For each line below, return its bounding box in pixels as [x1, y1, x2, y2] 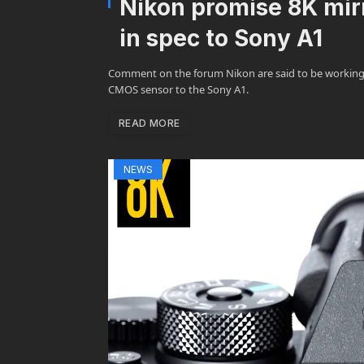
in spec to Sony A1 [119, 24, 323, 52]
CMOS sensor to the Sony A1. [108, 81, 249, 97]
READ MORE [119, 116, 180, 129]
